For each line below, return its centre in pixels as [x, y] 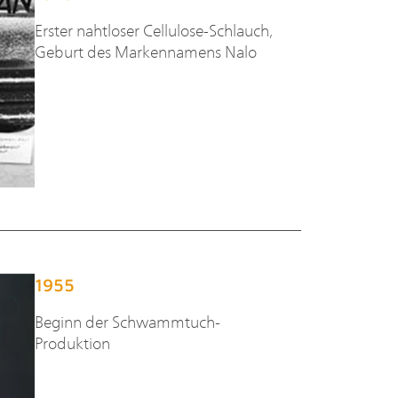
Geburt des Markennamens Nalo [145, 51]
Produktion [72, 342]
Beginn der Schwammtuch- [127, 321]
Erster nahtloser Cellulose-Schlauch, [153, 29]
